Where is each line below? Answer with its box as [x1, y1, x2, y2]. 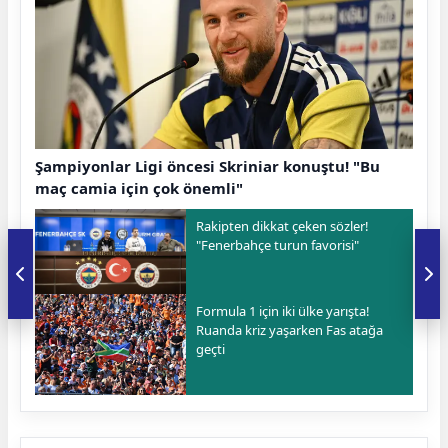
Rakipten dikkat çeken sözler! [196, 216, 370, 235]
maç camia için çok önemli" [35, 177, 243, 198]
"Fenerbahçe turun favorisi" [196, 235, 360, 254]
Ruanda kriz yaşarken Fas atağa [196, 321, 384, 340]
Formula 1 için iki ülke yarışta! [196, 302, 371, 321]
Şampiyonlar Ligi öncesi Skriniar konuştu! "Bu [35, 155, 380, 176]
